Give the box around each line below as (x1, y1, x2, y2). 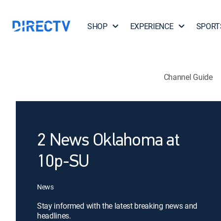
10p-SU (37, 153, 89, 171)
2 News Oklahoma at (37, 132, 180, 150)
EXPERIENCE (130, 21, 174, 32)
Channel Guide (163, 71, 213, 82)
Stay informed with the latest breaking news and (37, 200, 197, 211)
